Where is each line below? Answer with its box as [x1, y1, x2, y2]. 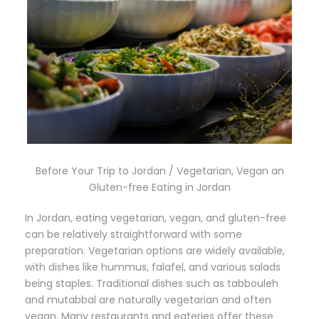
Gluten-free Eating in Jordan [88, 180, 231, 195]
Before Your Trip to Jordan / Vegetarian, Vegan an [35, 164, 284, 179]
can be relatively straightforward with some [25, 227, 242, 242]
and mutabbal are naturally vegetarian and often [25, 293, 271, 308]
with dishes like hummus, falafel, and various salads [25, 260, 281, 275]
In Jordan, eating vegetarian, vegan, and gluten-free [25, 211, 286, 226]
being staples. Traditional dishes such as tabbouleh [25, 276, 278, 291]
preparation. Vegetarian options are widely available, [25, 244, 285, 258]
